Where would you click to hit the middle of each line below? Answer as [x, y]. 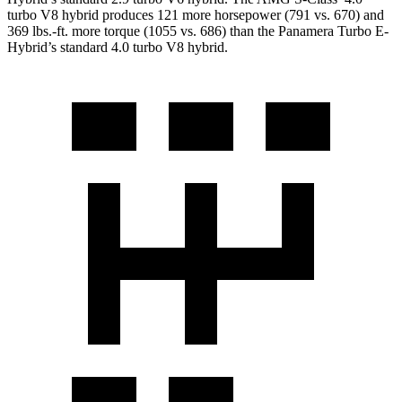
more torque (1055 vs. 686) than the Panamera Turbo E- [228, 31]
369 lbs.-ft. [38, 31]
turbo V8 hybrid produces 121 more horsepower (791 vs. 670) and [196, 15]
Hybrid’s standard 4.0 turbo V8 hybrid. [118, 48]
